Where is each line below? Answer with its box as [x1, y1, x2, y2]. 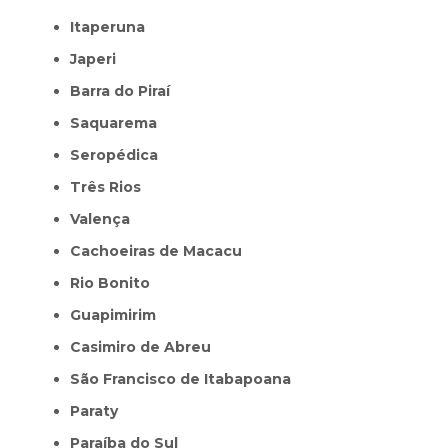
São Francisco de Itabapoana [80, 369, 291, 388]
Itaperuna [74, 17, 145, 36]
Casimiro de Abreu [81, 337, 211, 356]
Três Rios [81, 177, 141, 196]
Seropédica [80, 145, 158, 164]
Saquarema [80, 113, 157, 132]
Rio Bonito [80, 273, 150, 292]
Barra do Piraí [81, 81, 170, 100]
